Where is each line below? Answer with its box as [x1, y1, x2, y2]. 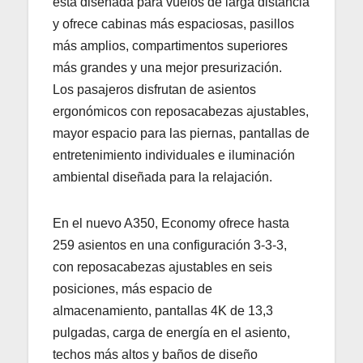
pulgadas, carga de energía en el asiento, [53, 325, 290, 340]
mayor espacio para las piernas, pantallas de [53, 126, 310, 140]
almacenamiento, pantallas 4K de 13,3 [53, 303, 273, 318]
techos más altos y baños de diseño [53, 347, 258, 361]
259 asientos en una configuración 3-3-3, [53, 237, 287, 252]
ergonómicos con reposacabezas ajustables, [53, 104, 309, 118]
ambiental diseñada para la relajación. [53, 169, 272, 184]
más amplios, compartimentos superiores [53, 38, 288, 53]
